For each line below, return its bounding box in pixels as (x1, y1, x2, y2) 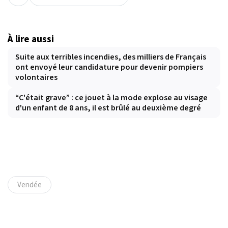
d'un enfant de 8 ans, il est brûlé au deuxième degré (15, 102, 201, 113)
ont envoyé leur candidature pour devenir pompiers (15, 61, 203, 73)
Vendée (17, 179, 42, 190)
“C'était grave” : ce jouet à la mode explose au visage (15, 92, 208, 103)
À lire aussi (8, 32, 54, 46)
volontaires (15, 71, 58, 83)
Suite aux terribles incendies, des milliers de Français (15, 51, 206, 63)
